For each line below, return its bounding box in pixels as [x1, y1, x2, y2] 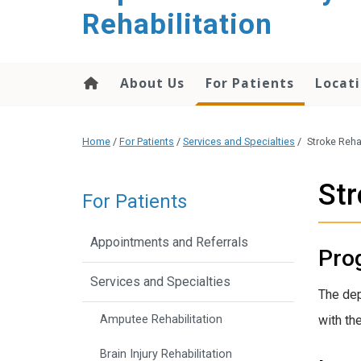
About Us [120, 74, 185, 92]
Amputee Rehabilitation [100, 313, 222, 327]
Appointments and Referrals [90, 234, 248, 251]
